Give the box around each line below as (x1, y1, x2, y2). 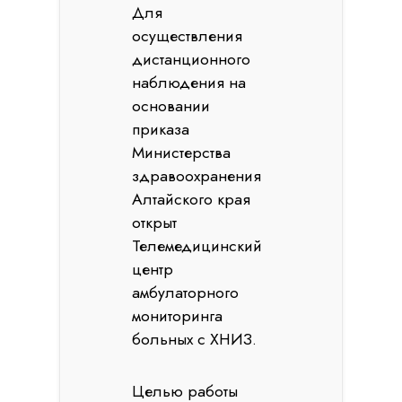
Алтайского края (132, 188, 251, 211)
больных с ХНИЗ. (132, 328, 258, 351)
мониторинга (132, 304, 223, 328)
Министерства (132, 141, 232, 164)
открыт (132, 211, 178, 234)
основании (132, 94, 211, 118)
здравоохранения (132, 164, 262, 188)
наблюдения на (132, 71, 247, 94)
